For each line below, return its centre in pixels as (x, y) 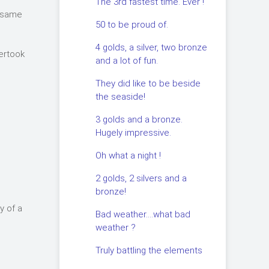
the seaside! (120, 97)
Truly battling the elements (149, 250)
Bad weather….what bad (143, 214)
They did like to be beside (148, 83)
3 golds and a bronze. (139, 119)
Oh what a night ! (128, 156)
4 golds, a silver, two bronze (151, 47)
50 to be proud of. (131, 25)
